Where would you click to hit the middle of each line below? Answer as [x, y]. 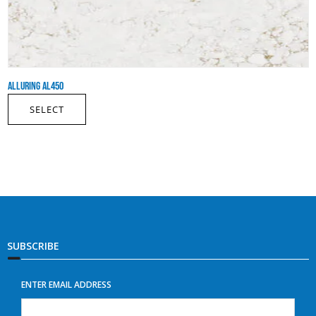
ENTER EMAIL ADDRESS [66, 285]
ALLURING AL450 [35, 86]
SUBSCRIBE [33, 246]
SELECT [47, 109]
